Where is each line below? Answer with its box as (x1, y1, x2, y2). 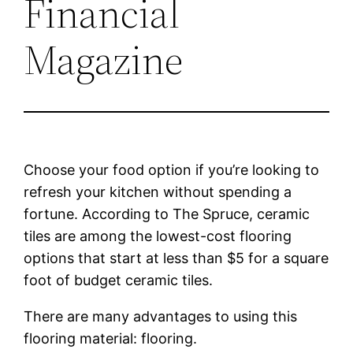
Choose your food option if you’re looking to (24, 161, 320, 178)
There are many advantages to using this (24, 307, 298, 325)
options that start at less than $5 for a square (24, 249, 329, 266)
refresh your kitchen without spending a (24, 183, 292, 200)
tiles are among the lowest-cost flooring (24, 227, 292, 244)
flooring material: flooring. (24, 329, 198, 347)
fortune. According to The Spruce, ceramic (24, 205, 310, 222)
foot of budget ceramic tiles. (24, 271, 214, 288)
